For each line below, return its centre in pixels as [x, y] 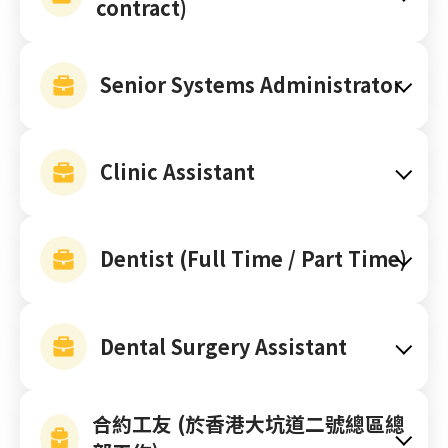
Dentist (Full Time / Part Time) [253, 259]
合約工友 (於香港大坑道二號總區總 [248, 423]
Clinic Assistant [177, 172]
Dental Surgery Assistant [223, 346]
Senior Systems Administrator [250, 85]
